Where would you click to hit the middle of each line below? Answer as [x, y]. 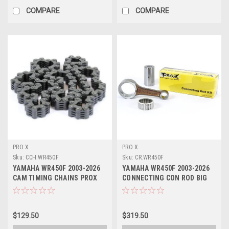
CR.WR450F [150, 157]
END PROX [138, 187]
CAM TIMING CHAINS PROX [55, 178]
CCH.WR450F [42, 157]
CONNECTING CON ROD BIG [165, 178]
